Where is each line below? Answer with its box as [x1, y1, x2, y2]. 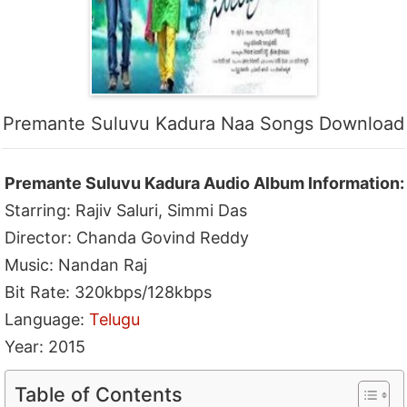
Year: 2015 [5, 336, 86, 356]
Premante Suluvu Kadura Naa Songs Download [2, 112, 404, 134]
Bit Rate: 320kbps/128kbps [5, 282, 213, 302]
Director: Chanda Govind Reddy [5, 227, 250, 247]
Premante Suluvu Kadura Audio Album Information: [5, 173, 405, 193]
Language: [5, 309, 90, 329]
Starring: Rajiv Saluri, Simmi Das [5, 200, 248, 220]
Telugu [89, 309, 141, 329]
